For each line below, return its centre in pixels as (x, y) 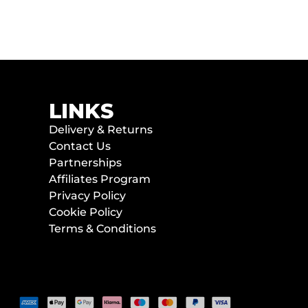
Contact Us (80, 146)
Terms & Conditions (102, 228)
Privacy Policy (87, 195)
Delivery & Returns (101, 129)
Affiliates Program (100, 179)
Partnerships (85, 162)
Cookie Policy (86, 212)
